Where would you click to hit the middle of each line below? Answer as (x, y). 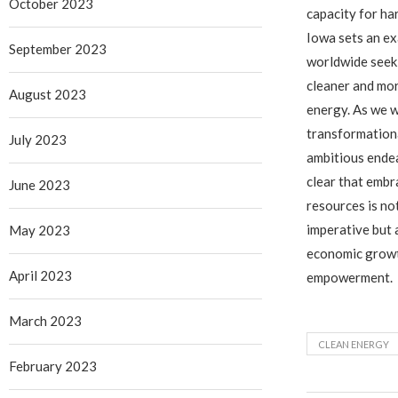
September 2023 (58, 49)
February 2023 (53, 366)
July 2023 (38, 139)
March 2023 (45, 321)
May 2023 (40, 230)
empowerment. (349, 277)
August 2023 (48, 94)
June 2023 (40, 185)
